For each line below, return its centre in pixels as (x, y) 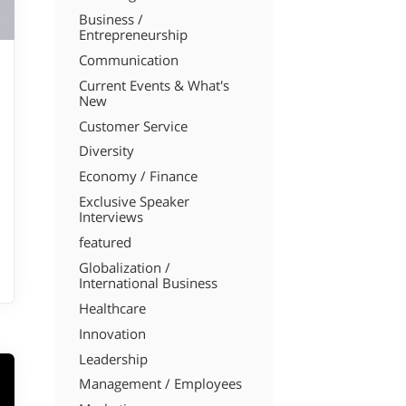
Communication (128, 60)
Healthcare (112, 308)
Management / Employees (160, 384)
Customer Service (133, 126)
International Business (148, 283)
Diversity (106, 151)
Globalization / (124, 267)
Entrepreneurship (133, 34)
